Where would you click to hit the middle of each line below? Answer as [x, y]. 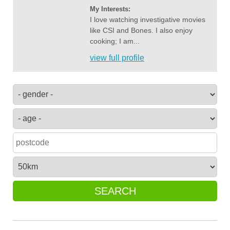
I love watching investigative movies [148, 20]
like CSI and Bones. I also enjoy [141, 31]
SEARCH [115, 191]
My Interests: [110, 9]
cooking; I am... [115, 41]
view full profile [117, 58]
